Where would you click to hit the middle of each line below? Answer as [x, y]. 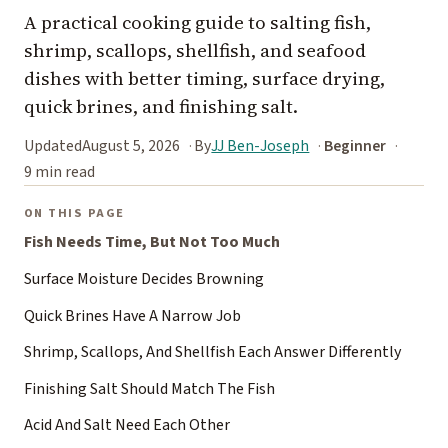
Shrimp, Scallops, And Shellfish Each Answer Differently [212, 352]
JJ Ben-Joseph [260, 146]
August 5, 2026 [131, 146]
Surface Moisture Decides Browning [144, 279]
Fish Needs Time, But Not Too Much [152, 242]
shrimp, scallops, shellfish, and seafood [195, 51]
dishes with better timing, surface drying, [204, 79]
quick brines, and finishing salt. [161, 107]
